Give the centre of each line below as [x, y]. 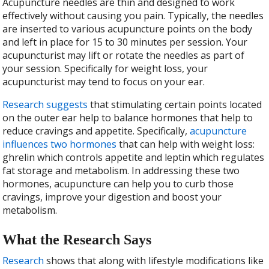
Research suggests [45, 105]
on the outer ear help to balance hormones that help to [128, 118]
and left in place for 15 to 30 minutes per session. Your [125, 42]
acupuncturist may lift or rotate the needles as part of [124, 56]
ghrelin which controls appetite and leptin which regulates [134, 158]
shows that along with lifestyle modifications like [154, 260]
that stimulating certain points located [175, 105]
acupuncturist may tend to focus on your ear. [105, 82]
